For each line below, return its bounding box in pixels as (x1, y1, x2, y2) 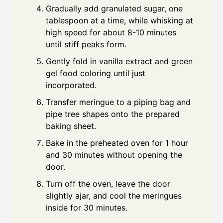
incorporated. (46, 80, 97, 90)
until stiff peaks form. (46, 39, 126, 49)
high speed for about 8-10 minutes (46, 27, 176, 37)
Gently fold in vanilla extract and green (46, 56, 193, 66)
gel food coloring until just (46, 68, 145, 78)
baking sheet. (46, 120, 96, 131)
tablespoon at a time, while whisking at (46, 15, 193, 25)
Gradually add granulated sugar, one (46, 3, 183, 13)
